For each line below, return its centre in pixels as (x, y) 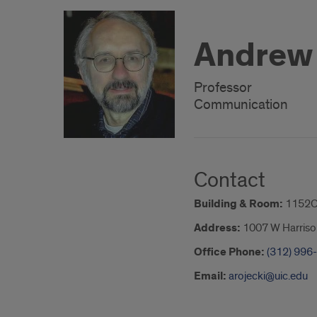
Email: (210, 276)
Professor (223, 87)
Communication (241, 104)
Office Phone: (229, 252)
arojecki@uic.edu (268, 276)
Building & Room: (238, 204)
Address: (217, 228)
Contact (230, 180)
